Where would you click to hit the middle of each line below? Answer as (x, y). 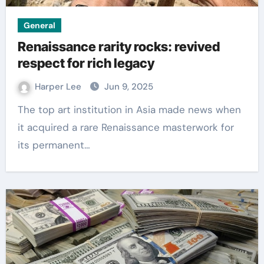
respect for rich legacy (86, 63)
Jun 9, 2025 (128, 87)
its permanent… (54, 145)
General (39, 25)
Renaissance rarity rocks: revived (118, 47)
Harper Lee (59, 87)
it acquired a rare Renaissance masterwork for (126, 127)
